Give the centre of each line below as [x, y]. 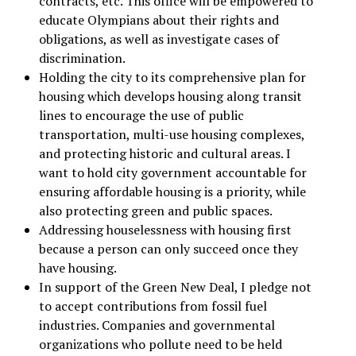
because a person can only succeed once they [168, 249]
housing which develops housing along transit [170, 97]
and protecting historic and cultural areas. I [164, 154]
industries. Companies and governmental [157, 325]
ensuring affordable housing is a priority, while [172, 192]
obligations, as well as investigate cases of [159, 39]
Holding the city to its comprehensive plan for [172, 77]
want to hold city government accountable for [172, 173]
